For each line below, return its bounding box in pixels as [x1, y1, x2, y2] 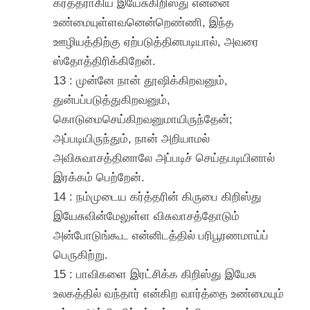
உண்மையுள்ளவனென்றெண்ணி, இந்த [53, 15, 235, 29]
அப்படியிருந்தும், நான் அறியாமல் [53, 131, 210, 145]
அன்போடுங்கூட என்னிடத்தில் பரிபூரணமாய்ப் [53, 228, 269, 242]
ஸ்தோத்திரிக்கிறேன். [53, 53, 156, 68]
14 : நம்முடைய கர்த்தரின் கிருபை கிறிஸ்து [53, 189, 262, 203]
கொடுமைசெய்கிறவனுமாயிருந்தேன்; [53, 111, 233, 126]
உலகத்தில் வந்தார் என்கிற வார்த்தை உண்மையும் [53, 286, 284, 300]
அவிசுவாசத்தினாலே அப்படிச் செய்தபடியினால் [53, 150, 275, 165]
